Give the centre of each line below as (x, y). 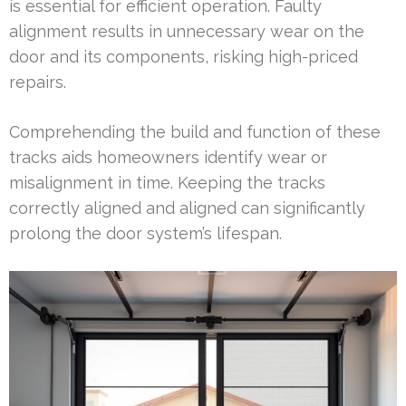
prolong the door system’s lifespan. (145, 233)
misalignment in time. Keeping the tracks (167, 182)
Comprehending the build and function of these (195, 131)
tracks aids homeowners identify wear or (168, 157)
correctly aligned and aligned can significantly (187, 208)
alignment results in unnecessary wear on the (187, 31)
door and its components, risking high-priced (184, 56)
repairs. (38, 82)
